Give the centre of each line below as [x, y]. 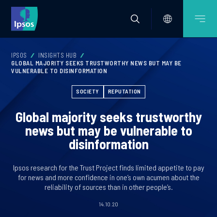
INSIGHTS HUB [57, 55]
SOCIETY [88, 91]
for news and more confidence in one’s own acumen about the [108, 177]
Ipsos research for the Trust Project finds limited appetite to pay [108, 167]
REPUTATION [124, 91]
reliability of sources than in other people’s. [108, 187]
